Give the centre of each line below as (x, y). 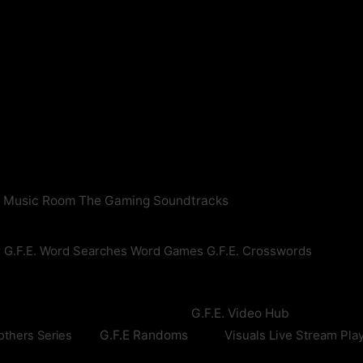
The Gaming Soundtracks (153, 201)
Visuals (245, 335)
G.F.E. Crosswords (259, 251)
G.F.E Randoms (143, 335)
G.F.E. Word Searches (65, 251)
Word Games (167, 251)
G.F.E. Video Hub (240, 314)
